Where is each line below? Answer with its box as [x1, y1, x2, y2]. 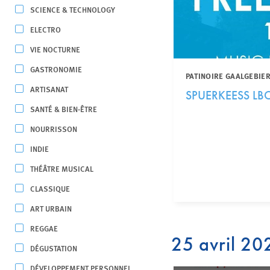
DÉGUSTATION [30, 242, 77, 254]
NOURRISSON [30, 123, 77, 134]
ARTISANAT [30, 83, 68, 95]
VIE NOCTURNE [30, 43, 80, 55]
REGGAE [30, 222, 58, 234]
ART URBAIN [30, 202, 72, 214]
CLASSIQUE [30, 183, 70, 194]
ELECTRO [30, 24, 61, 35]
